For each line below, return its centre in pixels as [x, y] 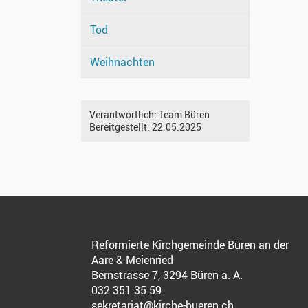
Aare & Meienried [132, 260]
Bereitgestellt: [121, 127]
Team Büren [184, 115]
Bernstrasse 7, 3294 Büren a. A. [167, 275]
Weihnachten [122, 62]
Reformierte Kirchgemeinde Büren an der [190, 245]
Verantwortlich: [124, 115]
